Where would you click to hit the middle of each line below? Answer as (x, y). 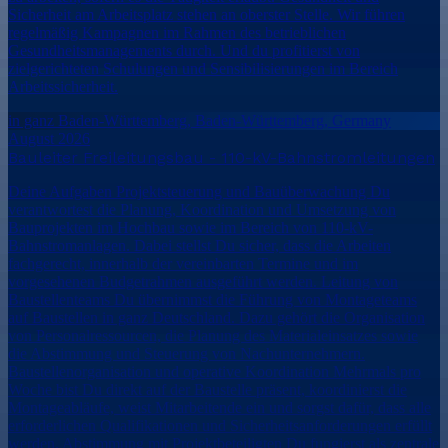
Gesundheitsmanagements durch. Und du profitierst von (184, 50)
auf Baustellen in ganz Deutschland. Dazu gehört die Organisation (216, 317)
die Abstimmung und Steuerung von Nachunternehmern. (186, 353)
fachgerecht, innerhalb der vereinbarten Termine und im (183, 263)
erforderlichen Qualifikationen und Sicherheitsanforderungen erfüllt (220, 425)
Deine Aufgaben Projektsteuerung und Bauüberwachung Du (199, 191)
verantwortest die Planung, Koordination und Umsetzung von (202, 209)
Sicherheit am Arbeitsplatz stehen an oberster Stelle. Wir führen (206, 14)
